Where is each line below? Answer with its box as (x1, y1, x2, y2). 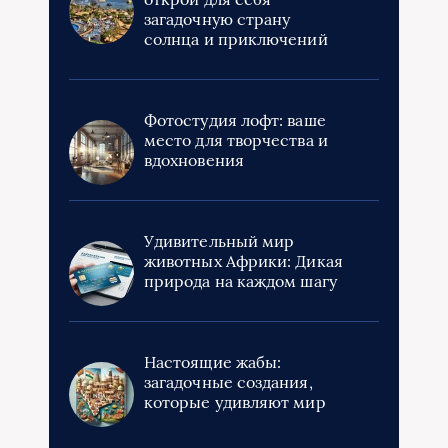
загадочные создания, (144, 372, 313, 393)
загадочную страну (144, 9, 291, 30)
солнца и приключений (144, 29, 328, 50)
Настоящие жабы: (144, 352, 282, 373)
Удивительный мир (144, 231, 295, 252)
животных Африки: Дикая (144, 251, 343, 272)
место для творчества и (144, 130, 328, 151)
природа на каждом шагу (144, 271, 337, 292)
